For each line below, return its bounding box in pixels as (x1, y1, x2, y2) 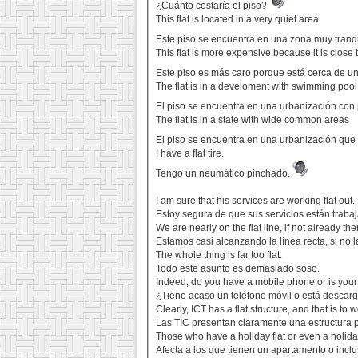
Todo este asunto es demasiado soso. (156, 263, 320, 275)
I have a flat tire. (156, 148, 225, 160)
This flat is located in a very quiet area (156, 14, 320, 26)
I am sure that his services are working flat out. (156, 195, 356, 207)
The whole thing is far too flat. (156, 249, 283, 261)
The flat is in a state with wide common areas (156, 114, 350, 126)
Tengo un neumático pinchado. (156, 168, 293, 180)
